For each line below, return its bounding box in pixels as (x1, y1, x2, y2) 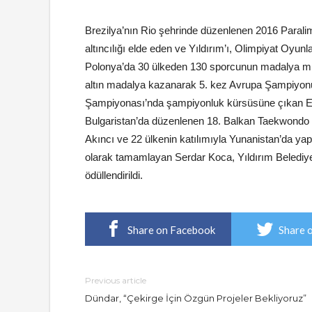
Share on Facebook (127, 224, 215, 236)
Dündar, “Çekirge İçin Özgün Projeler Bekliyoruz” (85, 292, 306, 304)
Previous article (85, 275, 146, 286)
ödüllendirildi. (85, 169, 143, 181)
